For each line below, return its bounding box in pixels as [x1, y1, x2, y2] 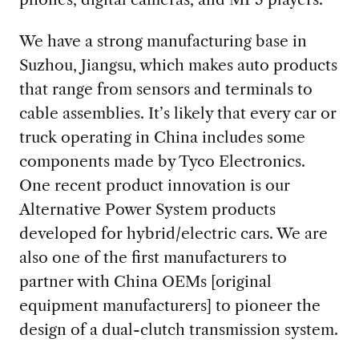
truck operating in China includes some [18, 127, 305, 147]
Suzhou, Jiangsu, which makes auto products [18, 55, 337, 75]
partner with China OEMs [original [18, 272, 272, 292]
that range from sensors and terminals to [18, 79, 313, 99]
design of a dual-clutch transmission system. [18, 320, 338, 340]
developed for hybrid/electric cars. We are [18, 224, 328, 244]
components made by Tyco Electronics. [18, 151, 305, 171]
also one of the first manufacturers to [18, 248, 287, 268]
